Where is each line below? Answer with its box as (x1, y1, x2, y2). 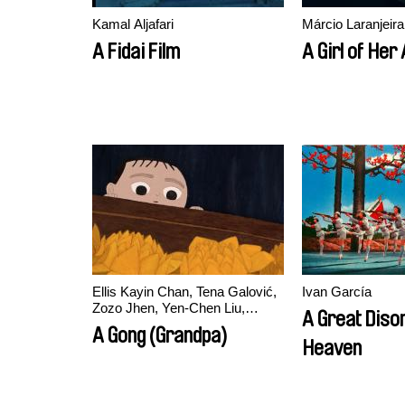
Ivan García (302, 284, 372, 299)
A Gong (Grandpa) (92, 325, 227, 346)
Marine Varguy (92, 316, 178, 332)
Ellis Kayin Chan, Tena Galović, (92, 284, 277, 299)
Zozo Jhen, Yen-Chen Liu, (92, 300, 245, 316)
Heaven (302, 337, 362, 359)
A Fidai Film (92, 41, 180, 62)
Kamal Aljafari (92, 16, 174, 32)
